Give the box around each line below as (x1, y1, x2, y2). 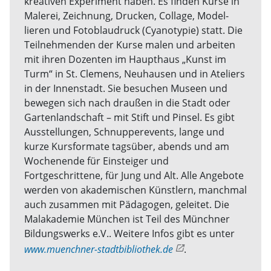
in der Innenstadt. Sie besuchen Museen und (24, 82, 227, 95)
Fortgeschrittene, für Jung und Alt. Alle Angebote (24, 169, 244, 182)
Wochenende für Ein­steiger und (24, 154, 169, 168)
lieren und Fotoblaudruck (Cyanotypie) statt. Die (24, 24, 243, 37)
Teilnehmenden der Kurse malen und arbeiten (24, 38, 235, 51)
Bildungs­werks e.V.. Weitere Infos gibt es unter (24, 227, 235, 240)
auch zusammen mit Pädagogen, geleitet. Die (24, 198, 229, 211)
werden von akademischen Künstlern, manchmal (24, 183, 247, 197)
